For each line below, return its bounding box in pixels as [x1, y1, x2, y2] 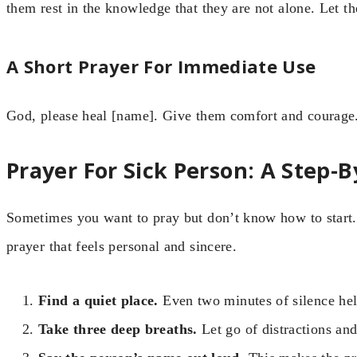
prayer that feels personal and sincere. [6, 237, 237, 254]
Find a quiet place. [38, 292, 159, 309]
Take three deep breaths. [38, 321, 198, 338]
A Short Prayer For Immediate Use [6, 53, 316, 78]
